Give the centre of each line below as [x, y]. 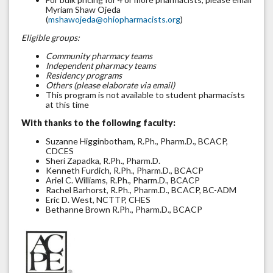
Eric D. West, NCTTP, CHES [98, 200]
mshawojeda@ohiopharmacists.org [114, 19]
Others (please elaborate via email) [110, 85]
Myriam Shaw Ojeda [83, 10]
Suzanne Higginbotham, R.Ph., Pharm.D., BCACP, [137, 141]
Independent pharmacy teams [101, 66]
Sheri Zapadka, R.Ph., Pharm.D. [103, 161]
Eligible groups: [51, 38]
